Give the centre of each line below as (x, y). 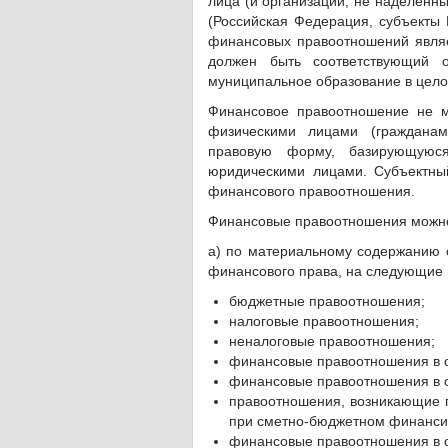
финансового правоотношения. (311, 191)
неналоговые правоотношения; (332, 341)
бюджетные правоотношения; (327, 301)
